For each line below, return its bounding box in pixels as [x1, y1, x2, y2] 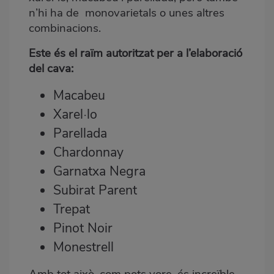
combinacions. [29, 20, 104, 36]
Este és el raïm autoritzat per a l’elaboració [29, 45, 242, 61]
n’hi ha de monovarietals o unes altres [29, 4, 224, 21]
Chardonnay [53, 143, 124, 161]
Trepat [53, 199, 90, 218]
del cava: [29, 60, 73, 76]
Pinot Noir [53, 218, 113, 237]
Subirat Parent [53, 180, 137, 199]
